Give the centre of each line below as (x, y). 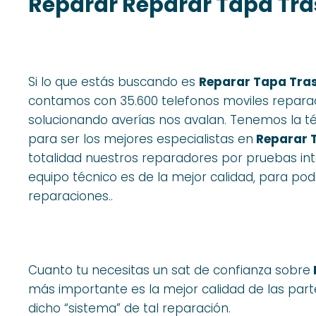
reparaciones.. (71, 196)
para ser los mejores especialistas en (141, 139)
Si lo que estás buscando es (114, 82)
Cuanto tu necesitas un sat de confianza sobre (169, 271)
